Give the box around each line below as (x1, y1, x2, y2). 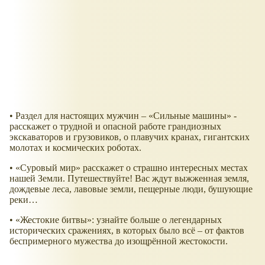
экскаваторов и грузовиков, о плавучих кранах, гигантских (9, 131, 250, 142)
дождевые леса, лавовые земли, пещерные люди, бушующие (9, 183, 253, 194)
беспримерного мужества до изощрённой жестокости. (9, 235, 228, 246)
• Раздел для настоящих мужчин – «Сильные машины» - (9, 110, 237, 121)
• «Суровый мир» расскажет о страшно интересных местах (9, 162, 248, 173)
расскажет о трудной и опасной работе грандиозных (9, 121, 221, 131)
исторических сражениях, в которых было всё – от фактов (9, 225, 244, 235)
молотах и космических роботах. (9, 142, 141, 153)
